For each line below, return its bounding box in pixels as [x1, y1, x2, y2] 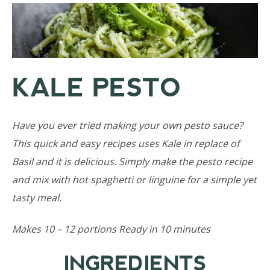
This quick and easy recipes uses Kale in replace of [12, 137, 239, 150]
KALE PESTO [12, 73, 180, 102]
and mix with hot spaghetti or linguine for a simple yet [12, 173, 257, 186]
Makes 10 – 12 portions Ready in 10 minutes [12, 222, 213, 236]
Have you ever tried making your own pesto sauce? [12, 119, 243, 132]
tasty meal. [12, 191, 61, 204]
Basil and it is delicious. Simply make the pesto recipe [12, 155, 253, 168]
